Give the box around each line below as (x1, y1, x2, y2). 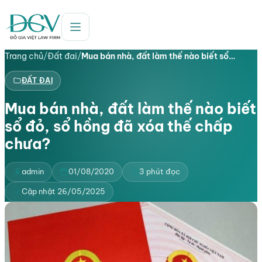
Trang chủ (5, 51, 43, 61)
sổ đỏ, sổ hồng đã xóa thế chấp (5, 116, 233, 136)
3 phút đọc (139, 167, 180, 177)
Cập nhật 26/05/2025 (21, 187, 105, 196)
